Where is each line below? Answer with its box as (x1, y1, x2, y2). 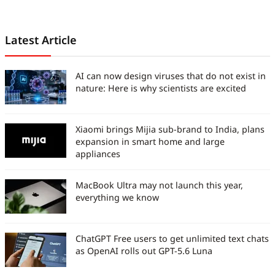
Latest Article (5, 32, 77, 47)
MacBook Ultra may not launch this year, (76, 179, 243, 191)
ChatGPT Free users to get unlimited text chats (76, 232, 269, 244)
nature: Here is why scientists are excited (76, 82, 246, 94)
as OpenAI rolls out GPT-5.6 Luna (76, 244, 212, 257)
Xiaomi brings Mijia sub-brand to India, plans (76, 123, 265, 135)
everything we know (76, 191, 159, 203)
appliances (76, 147, 120, 160)
